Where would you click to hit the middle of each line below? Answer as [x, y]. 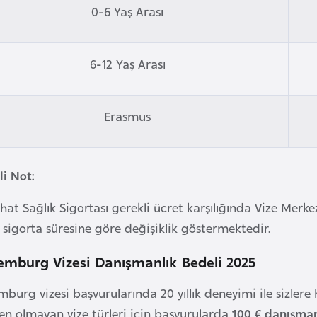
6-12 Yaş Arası [127, 63]
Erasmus [127, 115]
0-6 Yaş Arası [127, 11]
